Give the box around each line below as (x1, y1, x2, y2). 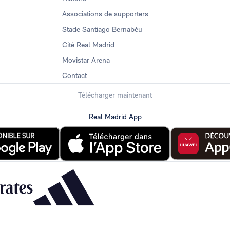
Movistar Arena (62, 56, 110, 64)
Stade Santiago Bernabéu (62, 25, 142, 33)
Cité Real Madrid (62, 41, 114, 49)
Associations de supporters (62, 10, 148, 18)
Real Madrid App (88, 112, 142, 121)
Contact (62, 71, 87, 80)
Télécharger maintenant (78, 91, 152, 99)
